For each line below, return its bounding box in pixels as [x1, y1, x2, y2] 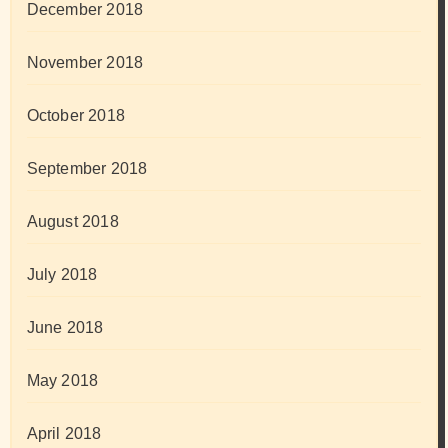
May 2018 [26, 372, 99, 390]
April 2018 [26, 425, 102, 443]
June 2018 [26, 319, 104, 337]
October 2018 [26, 107, 125, 125]
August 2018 [26, 213, 119, 231]
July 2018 [26, 266, 98, 284]
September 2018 [26, 160, 148, 178]
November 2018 [26, 54, 144, 72]
